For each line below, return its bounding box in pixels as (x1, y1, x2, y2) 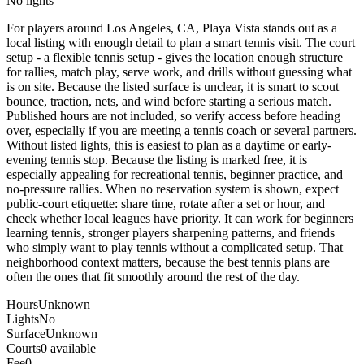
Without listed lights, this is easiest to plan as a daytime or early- (6, 137, 331, 152)
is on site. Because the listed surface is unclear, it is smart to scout (6, 79, 339, 93)
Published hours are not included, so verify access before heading (6, 108, 340, 123)
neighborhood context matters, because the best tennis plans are (6, 254, 330, 269)
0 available (41, 340, 96, 355)
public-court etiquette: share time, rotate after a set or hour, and (6, 196, 325, 210)
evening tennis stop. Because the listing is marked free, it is (6, 152, 307, 167)
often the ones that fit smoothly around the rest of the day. (6, 269, 300, 284)
